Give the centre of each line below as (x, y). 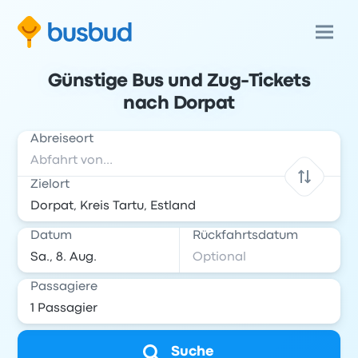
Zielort (50, 185)
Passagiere (64, 287)
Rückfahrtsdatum (245, 236)
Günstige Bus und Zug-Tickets (179, 82)
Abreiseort (62, 139)
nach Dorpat (179, 104)
